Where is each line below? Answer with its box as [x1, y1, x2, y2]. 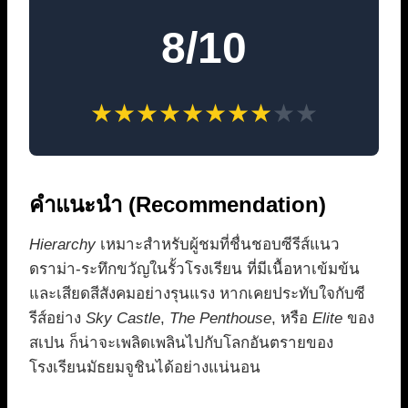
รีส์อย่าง [29, 310, 86, 328]
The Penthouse [169, 310, 271, 328]
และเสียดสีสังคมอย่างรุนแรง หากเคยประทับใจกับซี [29, 285, 365, 303]
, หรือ [271, 310, 312, 328]
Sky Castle [86, 310, 160, 328]
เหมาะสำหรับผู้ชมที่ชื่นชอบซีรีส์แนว [96, 236, 340, 254]
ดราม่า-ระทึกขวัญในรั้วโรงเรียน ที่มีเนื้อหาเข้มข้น [29, 260, 360, 279]
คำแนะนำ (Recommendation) [29, 192, 326, 218]
